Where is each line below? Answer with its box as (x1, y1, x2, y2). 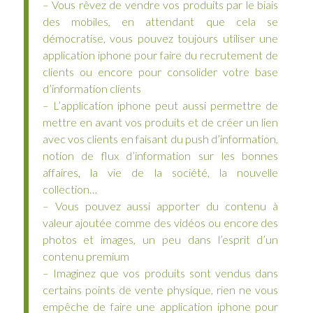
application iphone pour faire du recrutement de (42, 48, 279, 62)
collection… (42, 182, 97, 196)
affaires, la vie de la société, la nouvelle (42, 166, 279, 180)
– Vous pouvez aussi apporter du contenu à (42, 199, 279, 213)
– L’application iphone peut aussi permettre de (42, 99, 279, 112)
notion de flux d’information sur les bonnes (42, 149, 279, 163)
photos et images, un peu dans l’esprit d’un (42, 233, 279, 247)
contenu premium (42, 249, 129, 263)
